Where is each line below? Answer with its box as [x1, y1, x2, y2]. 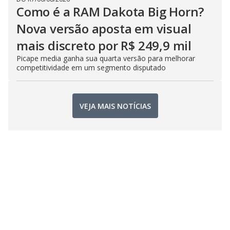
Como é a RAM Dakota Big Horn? [16, 3, 204, 21]
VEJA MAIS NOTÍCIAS [79, 101, 151, 111]
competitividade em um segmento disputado [16, 63, 166, 73]
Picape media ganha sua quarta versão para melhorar [16, 53, 195, 64]
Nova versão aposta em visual [16, 20, 191, 37]
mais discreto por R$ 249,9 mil [16, 37, 191, 54]
